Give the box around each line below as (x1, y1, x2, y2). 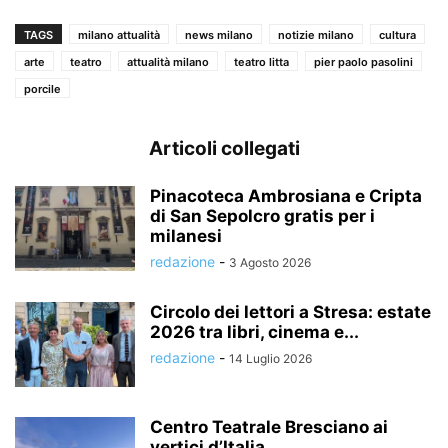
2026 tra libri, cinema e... (150, 322, 359, 343)
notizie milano (278, 28, 354, 43)
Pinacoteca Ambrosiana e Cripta (150, 186, 422, 207)
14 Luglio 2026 (229, 351, 312, 367)
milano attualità (78, 28, 160, 43)
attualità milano (127, 55, 209, 70)
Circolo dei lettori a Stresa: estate (150, 302, 431, 323)
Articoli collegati (148, 137, 300, 161)
